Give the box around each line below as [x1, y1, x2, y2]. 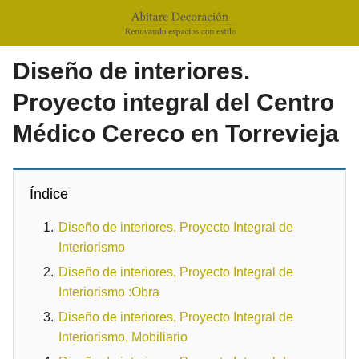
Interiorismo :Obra [58, 285, 159, 299]
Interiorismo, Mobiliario [58, 330, 188, 344]
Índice [30, 186, 68, 202]
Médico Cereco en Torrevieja [13, 120, 339, 147]
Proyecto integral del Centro [13, 89, 334, 115]
